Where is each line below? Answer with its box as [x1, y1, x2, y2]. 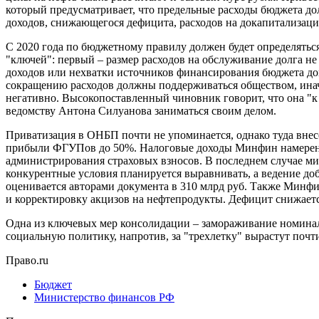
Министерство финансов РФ [34, 291, 174, 303]
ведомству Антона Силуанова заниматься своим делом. [6, 104, 276, 117]
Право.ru [6, 253, 48, 266]
